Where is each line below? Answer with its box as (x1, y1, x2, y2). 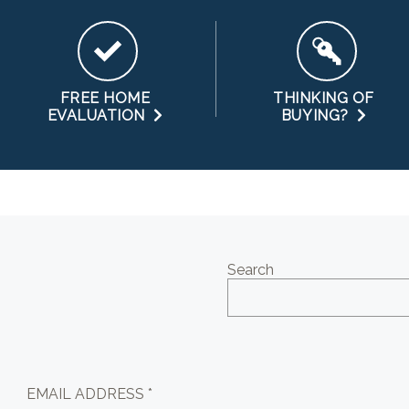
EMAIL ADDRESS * (26, 385, 153, 403)
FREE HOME (59, 89, 151, 107)
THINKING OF (273, 89, 375, 107)
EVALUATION (47, 107, 154, 124)
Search (227, 261, 274, 278)
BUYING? (280, 107, 357, 124)
